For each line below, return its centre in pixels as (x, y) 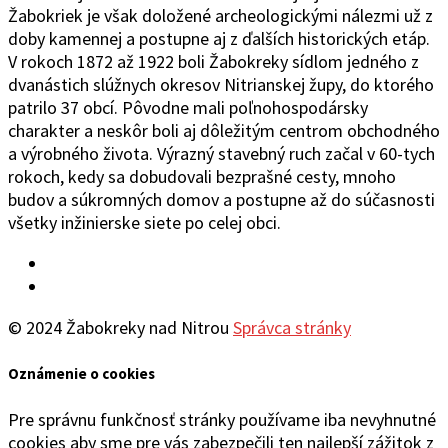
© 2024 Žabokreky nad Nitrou (120, 328)
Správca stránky (292, 328)
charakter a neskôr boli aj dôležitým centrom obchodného (224, 131)
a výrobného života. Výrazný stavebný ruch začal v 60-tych (221, 154)
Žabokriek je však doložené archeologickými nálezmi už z (220, 16)
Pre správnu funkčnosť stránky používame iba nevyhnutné (222, 420)
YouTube (79, 286)
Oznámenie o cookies (81, 374)
